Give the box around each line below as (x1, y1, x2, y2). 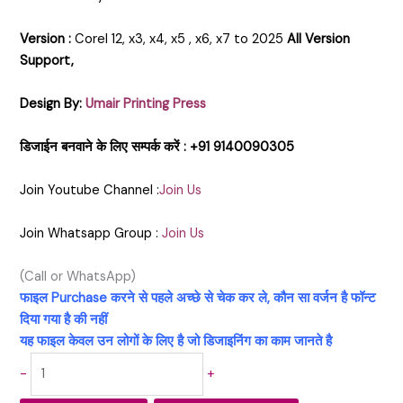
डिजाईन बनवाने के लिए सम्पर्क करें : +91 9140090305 (20, 139, 295, 157)
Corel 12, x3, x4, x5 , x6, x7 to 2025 (71, 31, 288, 49)
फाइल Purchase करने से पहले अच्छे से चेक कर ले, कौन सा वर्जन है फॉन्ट (20, 290, 377, 308)
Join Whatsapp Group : (20, 225, 159, 243)
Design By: (20, 95, 86, 113)
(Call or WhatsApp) (20, 268, 137, 286)
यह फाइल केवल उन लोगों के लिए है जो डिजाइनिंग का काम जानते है (20, 333, 333, 351)
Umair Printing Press (85, 95, 207, 113)
